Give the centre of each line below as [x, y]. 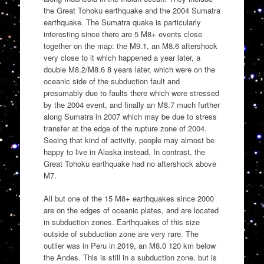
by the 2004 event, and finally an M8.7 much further [131, 104]
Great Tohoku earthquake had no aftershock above [130, 163]
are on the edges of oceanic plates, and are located [131, 210]
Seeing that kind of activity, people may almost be [129, 140]
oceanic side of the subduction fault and [111, 81]
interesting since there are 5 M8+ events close [123, 34]
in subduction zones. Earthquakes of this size [121, 222]
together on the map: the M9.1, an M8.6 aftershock [130, 45]
